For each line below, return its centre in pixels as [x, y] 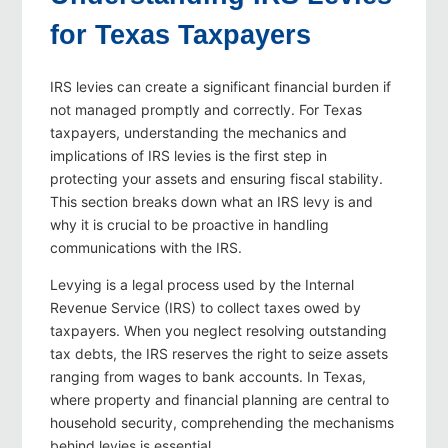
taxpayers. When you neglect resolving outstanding [218, 331]
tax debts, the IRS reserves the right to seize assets [219, 354]
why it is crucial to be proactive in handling [189, 225]
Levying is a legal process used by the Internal [202, 285]
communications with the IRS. [146, 248]
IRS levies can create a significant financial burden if [220, 87]
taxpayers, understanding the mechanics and [198, 133]
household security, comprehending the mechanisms [222, 423]
